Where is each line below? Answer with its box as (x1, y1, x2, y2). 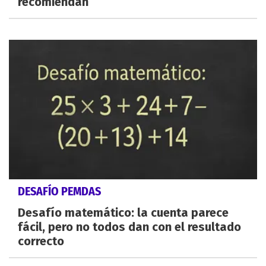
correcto (18, 234, 64, 249)
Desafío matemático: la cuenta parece (18, 205, 229, 220)
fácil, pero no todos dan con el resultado (18, 220, 241, 235)
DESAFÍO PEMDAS (18, 184, 101, 199)
